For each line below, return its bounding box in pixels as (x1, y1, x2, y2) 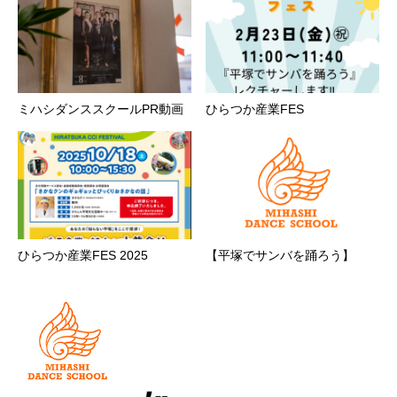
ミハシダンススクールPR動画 (18, 102, 183, 117)
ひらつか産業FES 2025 (18, 248, 148, 263)
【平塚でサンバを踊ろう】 (206, 248, 354, 263)
